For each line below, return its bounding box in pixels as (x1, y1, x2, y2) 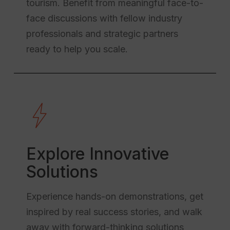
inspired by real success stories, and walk (26, 206, 202, 217)
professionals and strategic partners (26, 28, 178, 39)
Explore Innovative (26, 143, 169, 164)
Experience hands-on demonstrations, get (26, 190, 203, 202)
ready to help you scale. (26, 43, 128, 54)
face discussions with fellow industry (26, 12, 182, 24)
